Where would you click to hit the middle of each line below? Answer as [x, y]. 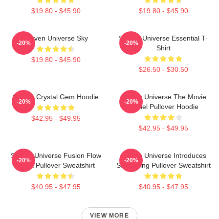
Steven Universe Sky [56, 38]
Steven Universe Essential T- [163, 38]
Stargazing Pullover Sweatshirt [163, 165]
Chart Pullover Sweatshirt [56, 165]
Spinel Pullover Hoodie [163, 106]
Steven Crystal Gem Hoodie [56, 97]
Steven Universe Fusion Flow [56, 155]
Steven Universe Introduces [163, 155]
